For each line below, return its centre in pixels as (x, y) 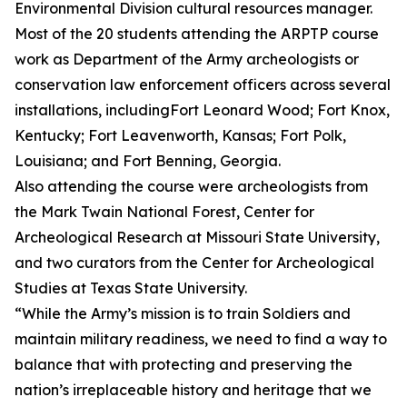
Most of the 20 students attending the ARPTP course (197, 34)
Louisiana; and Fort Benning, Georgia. (148, 161)
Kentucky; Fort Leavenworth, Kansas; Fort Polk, (180, 135)
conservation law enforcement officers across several (203, 84)
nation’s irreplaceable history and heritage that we (193, 390)
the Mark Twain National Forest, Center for (164, 212)
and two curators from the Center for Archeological (194, 263)
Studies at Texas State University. (131, 288)
